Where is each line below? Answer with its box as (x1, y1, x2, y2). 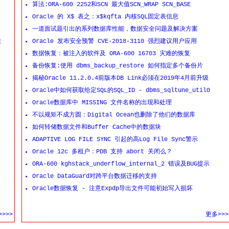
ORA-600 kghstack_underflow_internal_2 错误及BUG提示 (32, 161, 210, 168)
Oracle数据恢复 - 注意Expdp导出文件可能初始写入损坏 (32, 185, 193, 192)
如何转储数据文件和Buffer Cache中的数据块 (32, 124, 161, 131)
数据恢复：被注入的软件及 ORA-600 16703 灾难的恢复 (32, 50, 190, 57)
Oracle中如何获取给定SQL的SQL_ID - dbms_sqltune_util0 (32, 87, 210, 94)
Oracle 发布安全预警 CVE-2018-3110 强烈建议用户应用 (32, 38, 197, 45)
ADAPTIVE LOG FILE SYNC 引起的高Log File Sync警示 (32, 136, 198, 143)
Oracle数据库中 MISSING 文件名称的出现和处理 (32, 99, 172, 106)
